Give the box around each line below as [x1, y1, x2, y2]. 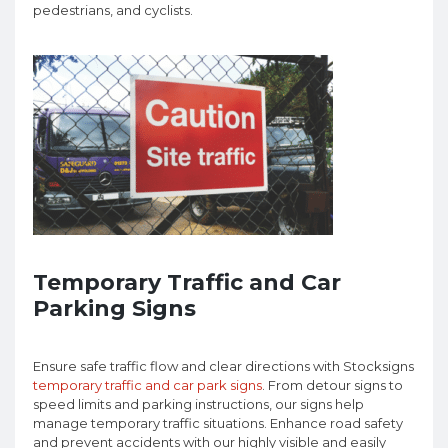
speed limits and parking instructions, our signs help [33, 396, 364, 413]
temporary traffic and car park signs [33, 377, 262, 394]
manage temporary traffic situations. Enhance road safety [33, 415, 403, 432]
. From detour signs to [262, 377, 403, 394]
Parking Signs [33, 295, 196, 323]
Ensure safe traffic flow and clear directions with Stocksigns [33, 358, 414, 375]
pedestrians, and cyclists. [33, 2, 193, 19]
